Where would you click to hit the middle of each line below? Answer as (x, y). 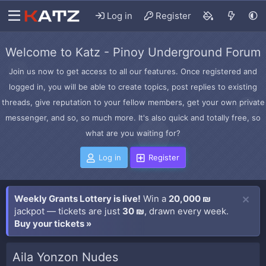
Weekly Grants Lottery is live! (77, 199)
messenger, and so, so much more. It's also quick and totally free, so (133, 118)
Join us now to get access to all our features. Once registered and (133, 71)
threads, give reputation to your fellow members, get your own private (133, 102)
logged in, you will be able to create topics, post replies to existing (133, 87)
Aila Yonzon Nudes (65, 257)
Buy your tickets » (53, 224)
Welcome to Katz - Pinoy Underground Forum (133, 52)
